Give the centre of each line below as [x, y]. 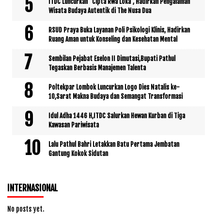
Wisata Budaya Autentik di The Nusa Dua [100, 10]
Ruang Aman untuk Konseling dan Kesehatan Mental [113, 39]
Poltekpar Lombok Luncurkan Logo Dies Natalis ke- [114, 87]
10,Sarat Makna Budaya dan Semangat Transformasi [116, 96]
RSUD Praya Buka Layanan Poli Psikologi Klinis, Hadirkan [119, 30]
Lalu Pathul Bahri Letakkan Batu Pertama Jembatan [114, 144]
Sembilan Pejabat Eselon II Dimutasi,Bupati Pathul [112, 58]
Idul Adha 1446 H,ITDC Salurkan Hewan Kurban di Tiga [117, 116]
